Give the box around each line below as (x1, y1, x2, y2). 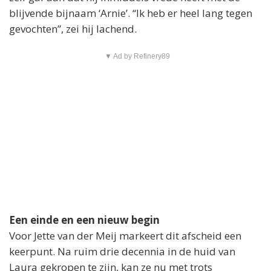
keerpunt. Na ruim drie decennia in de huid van (9, 244, 235, 259)
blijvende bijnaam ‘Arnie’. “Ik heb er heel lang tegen (9, 6, 252, 21)
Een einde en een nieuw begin (9, 213, 160, 227)
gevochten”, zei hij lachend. (9, 22, 137, 36)
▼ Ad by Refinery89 (104, 52, 170, 61)
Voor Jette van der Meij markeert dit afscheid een (9, 229, 241, 243)
